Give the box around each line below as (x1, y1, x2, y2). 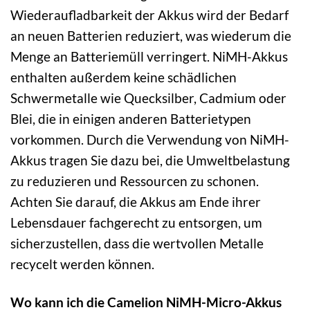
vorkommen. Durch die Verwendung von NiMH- (10, 131, 289, 147)
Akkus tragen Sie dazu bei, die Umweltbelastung (10, 152, 290, 168)
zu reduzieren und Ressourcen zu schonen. (10, 172, 259, 189)
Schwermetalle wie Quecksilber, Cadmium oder (10, 89, 286, 106)
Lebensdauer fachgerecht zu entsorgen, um (10, 214, 262, 230)
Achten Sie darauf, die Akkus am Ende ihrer (10, 193, 261, 210)
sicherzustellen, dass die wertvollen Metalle (10, 235, 264, 251)
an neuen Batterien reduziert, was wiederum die (10, 27, 291, 44)
